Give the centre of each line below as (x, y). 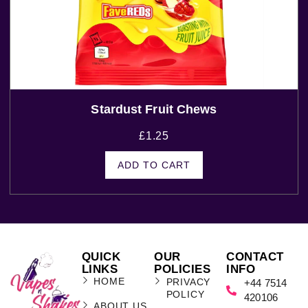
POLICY (185, 295)
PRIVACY (188, 282)
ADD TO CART (154, 165)
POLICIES (182, 269)
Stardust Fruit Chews (154, 110)
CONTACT (255, 257)
